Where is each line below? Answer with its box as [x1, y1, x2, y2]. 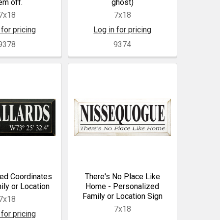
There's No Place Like [84, 171, 160, 181]
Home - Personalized [85, 181, 160, 191]
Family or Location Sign [82, 191, 163, 201]
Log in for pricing [93, 25, 152, 34]
